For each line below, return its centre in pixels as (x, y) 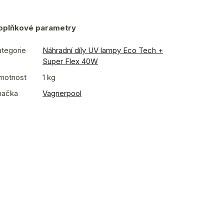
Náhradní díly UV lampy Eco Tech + (103, 50)
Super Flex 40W (70, 61)
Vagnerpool (62, 93)
